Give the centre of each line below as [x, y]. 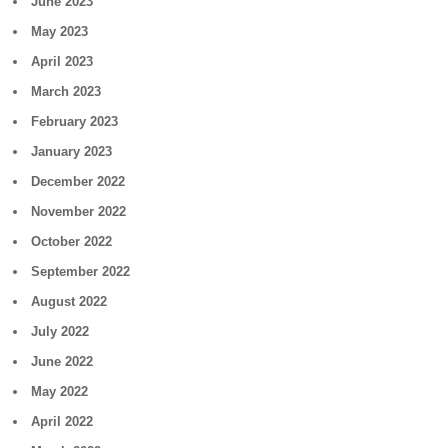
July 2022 [60, 331]
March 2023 [66, 91]
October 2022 [72, 241]
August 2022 [69, 301]
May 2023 [60, 31]
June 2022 [62, 361]
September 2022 [81, 271]
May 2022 [60, 391]
